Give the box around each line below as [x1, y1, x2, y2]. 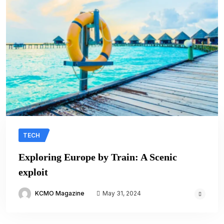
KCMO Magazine [35, 189, 84, 197]
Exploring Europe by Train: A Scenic [18, 151, 177, 163]
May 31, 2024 [101, 189, 141, 197]
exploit [18, 166, 48, 178]
